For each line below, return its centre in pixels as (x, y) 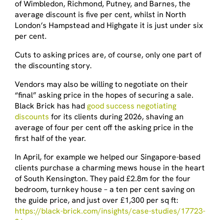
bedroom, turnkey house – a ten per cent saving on (105, 189)
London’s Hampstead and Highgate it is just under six (109, 25)
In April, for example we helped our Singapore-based (108, 157)
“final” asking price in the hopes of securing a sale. (104, 95)
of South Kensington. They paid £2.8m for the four (103, 178)
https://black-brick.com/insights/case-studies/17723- (110, 211)
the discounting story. (53, 65)
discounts (32, 116)
